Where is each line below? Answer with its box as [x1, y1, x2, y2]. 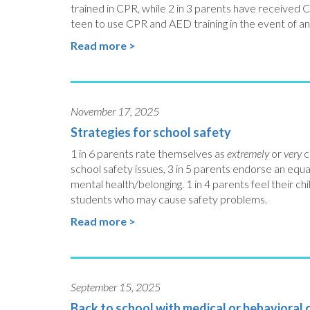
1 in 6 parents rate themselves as [71, 147, 227, 160]
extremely [227, 147, 271, 160]
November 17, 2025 [71, 104, 159, 118]
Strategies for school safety [71, 125, 231, 140]
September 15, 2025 [71, 280, 161, 293]
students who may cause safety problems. [71, 192, 267, 206]
